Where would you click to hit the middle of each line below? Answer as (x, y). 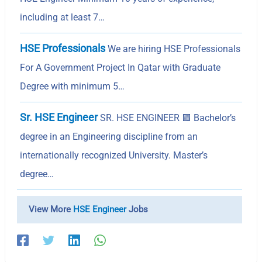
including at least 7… (63, 17)
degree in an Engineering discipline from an (109, 136)
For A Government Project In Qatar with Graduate (120, 67)
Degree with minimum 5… (73, 86)
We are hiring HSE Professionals (173, 49)
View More (51, 209)
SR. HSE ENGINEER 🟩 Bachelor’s (167, 118)
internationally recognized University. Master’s (114, 155)
